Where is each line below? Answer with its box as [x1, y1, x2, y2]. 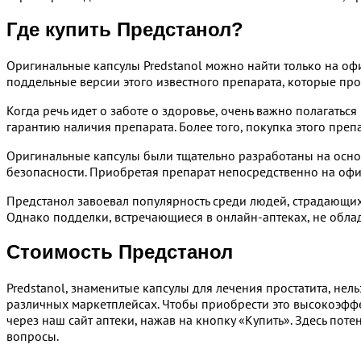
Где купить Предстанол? [6, 19, 243, 41]
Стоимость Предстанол [6, 241, 233, 263]
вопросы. [6, 328, 59, 345]
